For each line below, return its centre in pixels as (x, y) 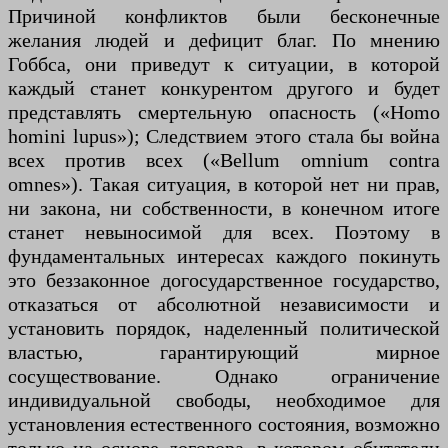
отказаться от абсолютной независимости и (224, 304)
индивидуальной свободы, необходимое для (224, 400)
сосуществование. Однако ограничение (224, 376)
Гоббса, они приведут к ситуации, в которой (224, 64)
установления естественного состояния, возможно (224, 424)
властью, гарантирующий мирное (224, 352)
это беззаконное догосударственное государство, (224, 280)
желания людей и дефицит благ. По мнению (224, 40)
